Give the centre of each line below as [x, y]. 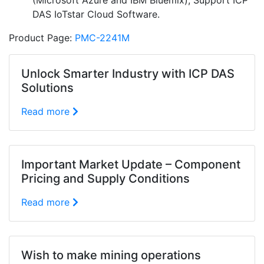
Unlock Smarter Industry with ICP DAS [128, 74]
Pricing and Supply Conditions [105, 179]
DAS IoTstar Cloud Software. [96, 14]
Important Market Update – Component [131, 164]
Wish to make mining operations [111, 255]
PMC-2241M [102, 38]
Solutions [47, 88]
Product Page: [42, 38]
